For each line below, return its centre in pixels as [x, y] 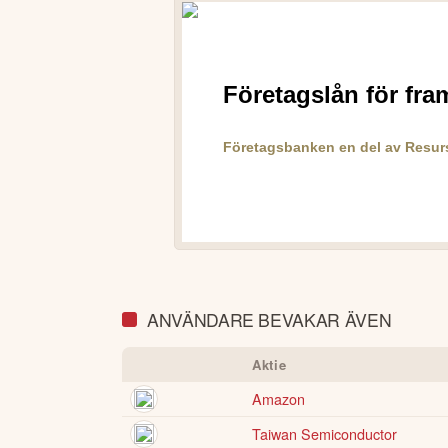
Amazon [278, 398]
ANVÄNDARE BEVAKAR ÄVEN [269, 320]
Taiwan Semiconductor [324, 433]
